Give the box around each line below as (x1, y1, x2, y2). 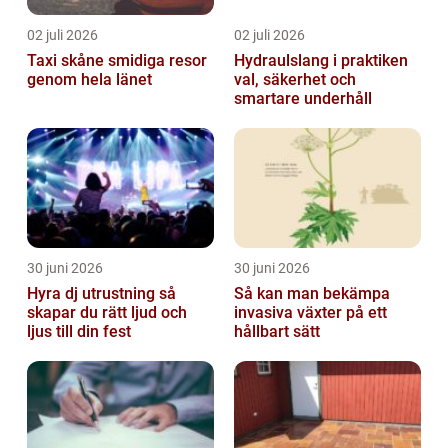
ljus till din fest (27, 322, 131, 342)
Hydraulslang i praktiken (234, 51, 408, 71)
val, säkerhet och (234, 70, 356, 90)
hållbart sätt (234, 322, 320, 342)
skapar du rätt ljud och (27, 303, 187, 323)
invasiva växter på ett (234, 303, 387, 323)
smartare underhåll (234, 89, 372, 109)
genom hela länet (27, 70, 152, 90)
